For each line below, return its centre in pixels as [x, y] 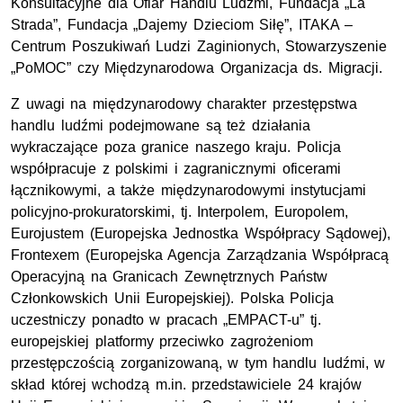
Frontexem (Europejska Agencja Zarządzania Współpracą [200, 255]
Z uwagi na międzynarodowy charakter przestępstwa [184, 103]
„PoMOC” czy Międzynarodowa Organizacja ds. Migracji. [197, 67]
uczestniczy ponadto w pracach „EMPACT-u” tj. [166, 319]
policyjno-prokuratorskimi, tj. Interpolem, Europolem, [179, 211]
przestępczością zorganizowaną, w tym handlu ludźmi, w [198, 363]
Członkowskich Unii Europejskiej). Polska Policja [173, 298]
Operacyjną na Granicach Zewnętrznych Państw [170, 276]
